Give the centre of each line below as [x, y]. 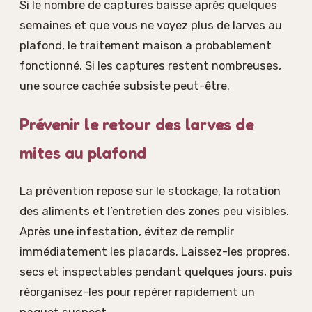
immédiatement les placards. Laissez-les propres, [155, 251]
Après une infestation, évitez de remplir [127, 231]
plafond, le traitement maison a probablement [146, 46]
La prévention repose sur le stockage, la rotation [150, 190]
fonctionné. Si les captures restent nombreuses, [150, 66]
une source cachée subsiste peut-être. [125, 86]
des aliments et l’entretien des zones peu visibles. [154, 211]
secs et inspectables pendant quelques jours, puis [156, 271]
